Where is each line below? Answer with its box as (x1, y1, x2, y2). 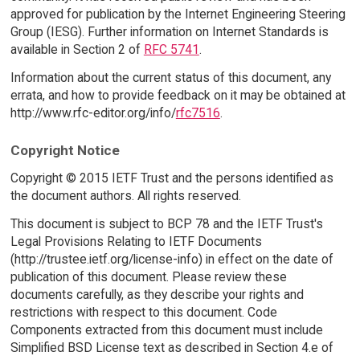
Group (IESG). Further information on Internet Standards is (10, 23, 329, 39)
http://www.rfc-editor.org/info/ (10, 104, 176, 121)
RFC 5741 (143, 41, 199, 57)
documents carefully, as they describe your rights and (10, 287, 304, 303)
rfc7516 (175, 104, 220, 121)
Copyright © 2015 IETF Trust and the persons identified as (10, 170, 333, 186)
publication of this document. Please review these (10, 269, 287, 285)
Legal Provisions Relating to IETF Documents (10, 234, 262, 250)
